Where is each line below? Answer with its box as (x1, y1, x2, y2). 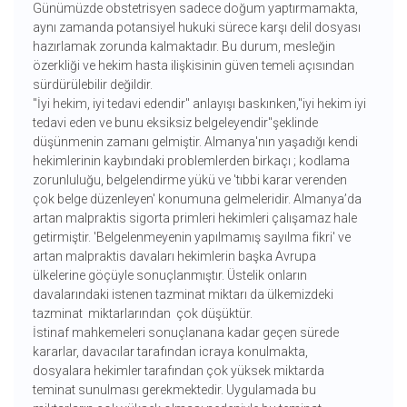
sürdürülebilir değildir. (32, 77, 153, 93)
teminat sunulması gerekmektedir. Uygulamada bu (32, 382, 316, 398)
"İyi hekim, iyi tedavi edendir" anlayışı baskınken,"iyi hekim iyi (32, 96, 366, 112)
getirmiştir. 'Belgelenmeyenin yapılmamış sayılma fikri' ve (32, 230, 351, 245)
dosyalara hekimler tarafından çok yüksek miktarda (32, 363, 324, 379)
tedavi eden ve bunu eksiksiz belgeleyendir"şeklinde (32, 115, 318, 131)
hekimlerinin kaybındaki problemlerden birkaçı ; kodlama (32, 154, 350, 169)
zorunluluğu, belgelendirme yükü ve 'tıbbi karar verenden (32, 173, 347, 188)
